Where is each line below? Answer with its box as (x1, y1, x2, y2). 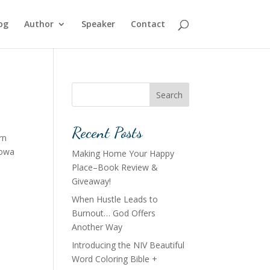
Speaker (81, 18, 115, 30)
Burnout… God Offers (72, 207, 156, 219)
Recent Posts (72, 123, 143, 142)
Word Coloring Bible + (72, 253, 158, 265)
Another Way (72, 221, 123, 233)
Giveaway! (72, 175, 111, 187)
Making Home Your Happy (72, 148, 175, 159)
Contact (130, 18, 165, 30)
